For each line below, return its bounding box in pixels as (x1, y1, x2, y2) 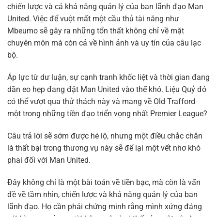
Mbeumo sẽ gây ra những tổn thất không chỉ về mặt (7, 26, 184, 36)
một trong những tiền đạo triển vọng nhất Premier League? (7, 109, 207, 119)
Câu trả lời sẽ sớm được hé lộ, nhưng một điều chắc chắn (7, 131, 202, 140)
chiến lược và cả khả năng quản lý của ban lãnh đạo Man (7, 2, 203, 12)
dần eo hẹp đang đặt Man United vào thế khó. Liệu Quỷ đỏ (7, 85, 206, 94)
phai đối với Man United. (7, 155, 91, 165)
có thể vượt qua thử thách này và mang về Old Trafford (7, 97, 195, 107)
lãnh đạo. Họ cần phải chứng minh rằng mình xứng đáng (7, 201, 202, 211)
